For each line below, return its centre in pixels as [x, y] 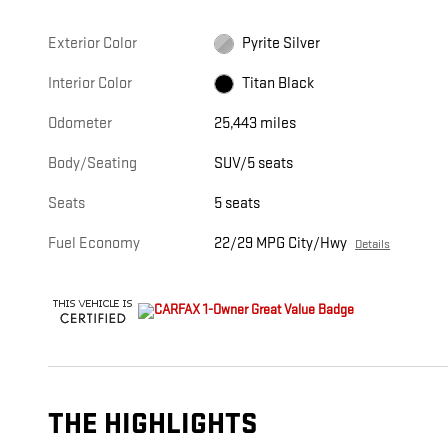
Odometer [80, 124]
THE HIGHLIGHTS [152, 425]
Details [373, 244]
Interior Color [90, 84]
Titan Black [278, 84]
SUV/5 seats [254, 164]
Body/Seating [92, 164]
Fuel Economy [94, 244]
